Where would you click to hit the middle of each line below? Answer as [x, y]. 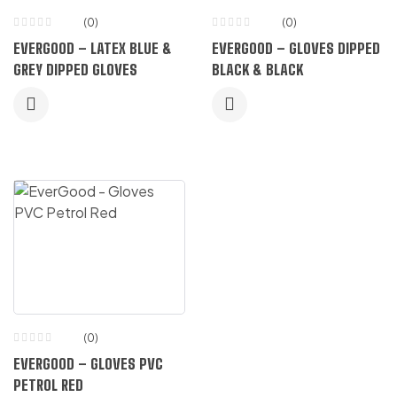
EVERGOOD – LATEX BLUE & [93, 49]
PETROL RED [48, 385]
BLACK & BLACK [257, 70]
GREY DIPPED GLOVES [75, 70]
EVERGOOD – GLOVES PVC [88, 364]
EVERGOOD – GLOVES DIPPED [296, 49]
